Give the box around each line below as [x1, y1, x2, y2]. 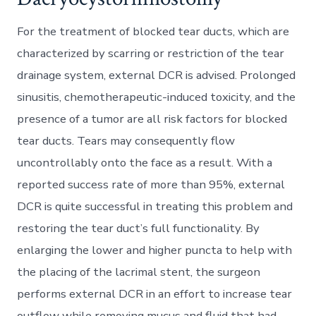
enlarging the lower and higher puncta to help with [17, 242, 293, 259]
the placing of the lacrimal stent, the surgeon [17, 264, 261, 281]
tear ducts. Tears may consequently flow [17, 133, 236, 150]
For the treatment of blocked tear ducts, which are [17, 23, 290, 40]
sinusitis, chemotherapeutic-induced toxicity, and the [17, 89, 296, 106]
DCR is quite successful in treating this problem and [17, 198, 293, 215]
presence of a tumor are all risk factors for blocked [17, 111, 288, 128]
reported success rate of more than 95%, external [17, 176, 286, 193]
